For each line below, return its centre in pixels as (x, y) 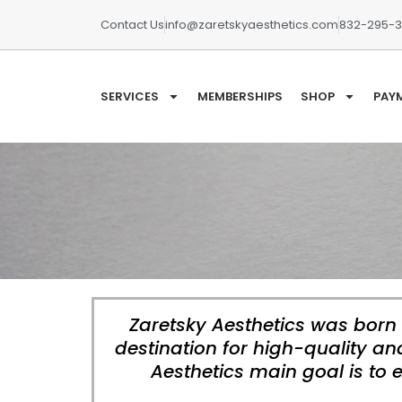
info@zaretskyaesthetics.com (252, 25)
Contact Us (132, 25)
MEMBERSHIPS (240, 96)
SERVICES (130, 96)
